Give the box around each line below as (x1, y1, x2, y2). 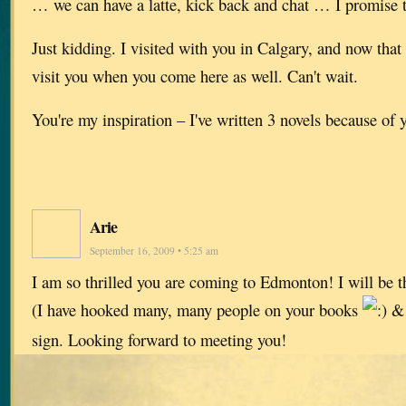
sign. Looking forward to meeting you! (32, 327, 286, 351)
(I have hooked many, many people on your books (32, 297, 362, 321)
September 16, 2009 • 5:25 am (90, 243, 218, 257)
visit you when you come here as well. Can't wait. (32, 64, 358, 88)
